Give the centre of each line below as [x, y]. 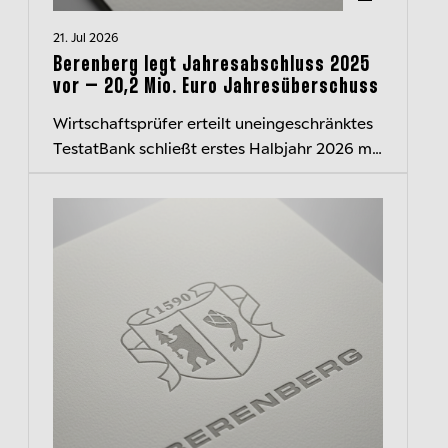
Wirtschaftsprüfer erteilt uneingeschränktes [213, 122]
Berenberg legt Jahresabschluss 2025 [211, 64]
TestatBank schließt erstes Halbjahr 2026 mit [217, 147]
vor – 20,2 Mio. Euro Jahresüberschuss [216, 86]
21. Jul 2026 [85, 36]
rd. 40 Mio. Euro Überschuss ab [167, 172]
